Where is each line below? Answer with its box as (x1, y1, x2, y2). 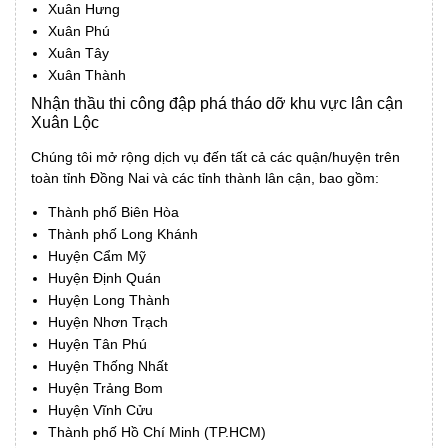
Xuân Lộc (31, 113, 99, 131)
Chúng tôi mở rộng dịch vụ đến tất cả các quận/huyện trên (31, 148, 400, 165)
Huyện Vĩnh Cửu (48, 401, 153, 418)
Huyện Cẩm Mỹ (48, 247, 146, 264)
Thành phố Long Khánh (48, 225, 198, 242)
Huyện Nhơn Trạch (48, 313, 168, 330)
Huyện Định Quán (48, 269, 161, 286)
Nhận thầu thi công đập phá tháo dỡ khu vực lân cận (31, 94, 403, 112)
